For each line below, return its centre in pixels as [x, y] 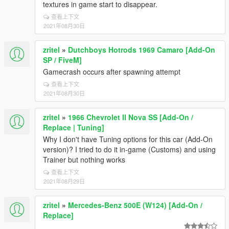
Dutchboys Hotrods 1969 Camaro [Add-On [142, 50]
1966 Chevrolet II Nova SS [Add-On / [131, 117]
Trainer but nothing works [84, 159]
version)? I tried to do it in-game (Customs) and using [129, 149]
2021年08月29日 [64, 181]
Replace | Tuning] [74, 127]
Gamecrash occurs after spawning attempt [112, 72]
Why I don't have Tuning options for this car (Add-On [128, 139]
